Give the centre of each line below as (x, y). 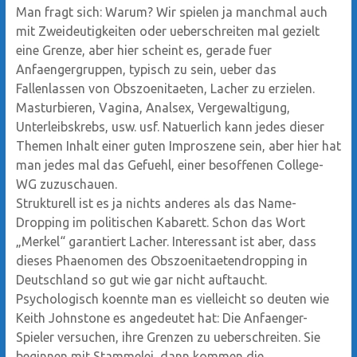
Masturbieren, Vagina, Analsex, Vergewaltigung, (153, 107)
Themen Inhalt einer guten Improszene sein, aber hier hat (178, 145)
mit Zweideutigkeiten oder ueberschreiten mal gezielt (167, 31)
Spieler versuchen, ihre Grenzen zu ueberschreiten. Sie (168, 337)
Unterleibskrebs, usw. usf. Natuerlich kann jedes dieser (170, 126)
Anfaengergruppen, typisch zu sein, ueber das (146, 69)
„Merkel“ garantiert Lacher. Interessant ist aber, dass (166, 241)
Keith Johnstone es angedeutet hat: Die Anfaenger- (161, 318)
